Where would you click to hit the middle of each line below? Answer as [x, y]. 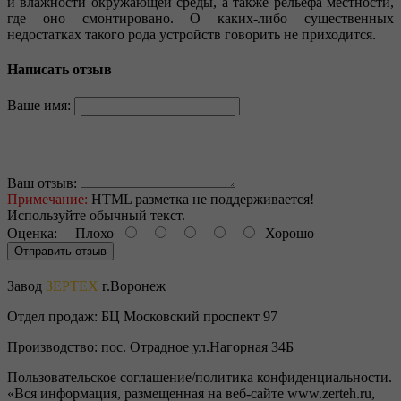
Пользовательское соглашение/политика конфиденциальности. [200, 378]
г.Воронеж [132, 286]
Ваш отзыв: [42, 183]
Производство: [54, 347]
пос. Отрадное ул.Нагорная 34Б [197, 347]
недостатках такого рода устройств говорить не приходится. [192, 34]
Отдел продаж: [54, 317]
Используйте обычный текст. [96, 216]
